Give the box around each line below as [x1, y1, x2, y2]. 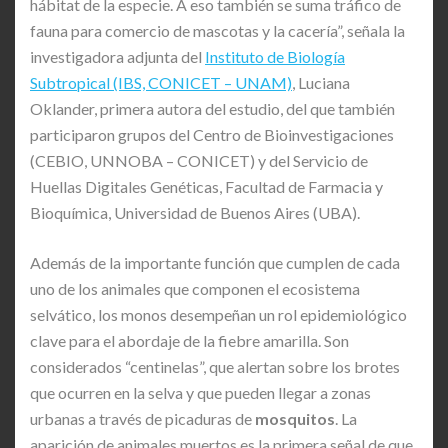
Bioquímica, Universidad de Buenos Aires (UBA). [30, 202, 360, 222]
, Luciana [292, 72, 350, 92]
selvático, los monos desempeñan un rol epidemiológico [30, 304, 407, 324]
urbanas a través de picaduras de [30, 408, 255, 428]
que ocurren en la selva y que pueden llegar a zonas [30, 382, 371, 402]
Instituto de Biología [205, 46, 345, 66]
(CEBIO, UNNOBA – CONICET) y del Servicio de [30, 150, 368, 170]
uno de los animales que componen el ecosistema [30, 278, 360, 298]
